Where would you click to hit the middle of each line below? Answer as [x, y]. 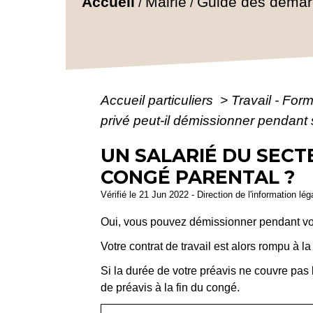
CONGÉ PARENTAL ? [198, 177]
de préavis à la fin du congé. [170, 287]
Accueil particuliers [159, 100]
